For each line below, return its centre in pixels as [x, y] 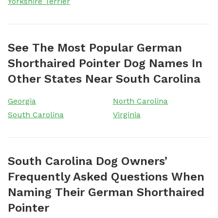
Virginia [127, 114]
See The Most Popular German [95, 47]
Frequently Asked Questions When [106, 176]
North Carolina [140, 101]
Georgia [22, 101]
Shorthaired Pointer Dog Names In [105, 63]
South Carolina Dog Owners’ [88, 161]
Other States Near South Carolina [104, 79]
